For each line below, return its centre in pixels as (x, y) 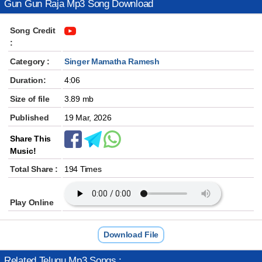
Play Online (32, 202)
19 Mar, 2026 (88, 118)
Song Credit (33, 30)
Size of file (30, 99)
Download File (131, 235)
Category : (30, 61)
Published (30, 118)
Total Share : (34, 169)
